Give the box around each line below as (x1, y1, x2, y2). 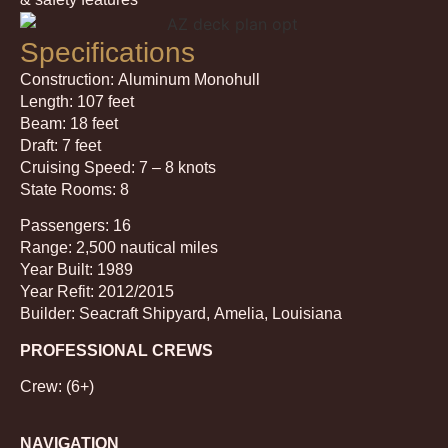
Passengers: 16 (20, 217, 131, 235)
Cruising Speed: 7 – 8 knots (20, 158, 216, 176)
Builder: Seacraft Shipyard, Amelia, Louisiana (20, 305, 342, 323)
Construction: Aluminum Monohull (20, 70, 260, 88)
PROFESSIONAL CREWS (20, 341, 213, 359)
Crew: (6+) (20, 378, 94, 396)
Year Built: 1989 (20, 261, 133, 279)
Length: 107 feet (20, 92, 134, 110)
